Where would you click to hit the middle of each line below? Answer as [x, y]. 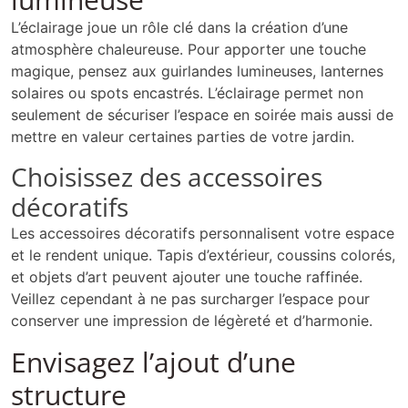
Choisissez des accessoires [167, 177]
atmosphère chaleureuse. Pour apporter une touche [189, 50]
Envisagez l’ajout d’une [153, 362]
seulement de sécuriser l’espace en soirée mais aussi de [202, 115]
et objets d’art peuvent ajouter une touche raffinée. [187, 277]
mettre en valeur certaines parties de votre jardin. [183, 137]
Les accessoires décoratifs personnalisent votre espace [203, 234]
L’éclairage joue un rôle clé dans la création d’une [179, 28]
